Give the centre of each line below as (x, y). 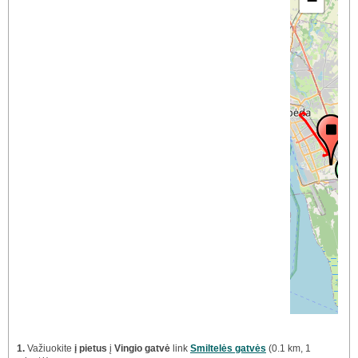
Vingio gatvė (142, 349)
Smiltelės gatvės (228, 349)
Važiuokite (50, 349)
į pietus (91, 349)
